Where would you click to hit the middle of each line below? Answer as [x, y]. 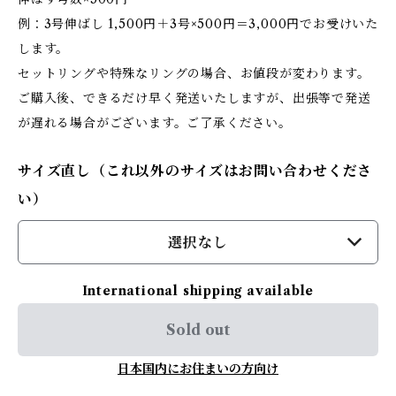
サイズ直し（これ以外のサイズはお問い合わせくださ [195, 171]
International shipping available [198, 291]
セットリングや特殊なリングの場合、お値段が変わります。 [194, 73]
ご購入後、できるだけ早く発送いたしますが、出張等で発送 [194, 98]
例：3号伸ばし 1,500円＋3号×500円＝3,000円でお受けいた [198, 24]
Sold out [198, 330]
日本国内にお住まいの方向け [198, 369]
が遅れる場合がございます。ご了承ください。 [155, 123]
